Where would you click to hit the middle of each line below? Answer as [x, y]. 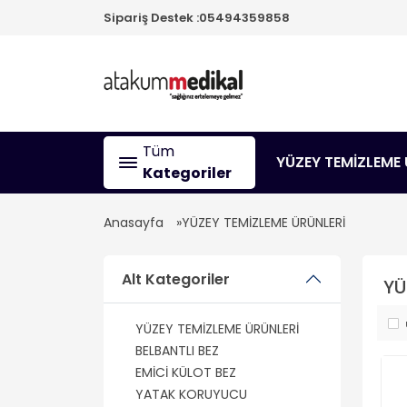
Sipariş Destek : [151, 18]
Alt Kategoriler [176, 279]
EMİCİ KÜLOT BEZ [186, 372]
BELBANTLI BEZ [177, 351]
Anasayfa [134, 223]
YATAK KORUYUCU [191, 394]
